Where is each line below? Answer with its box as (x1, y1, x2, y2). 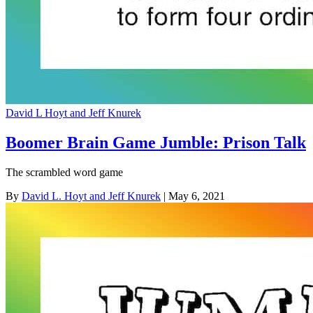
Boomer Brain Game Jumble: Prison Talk (6, 133, 306, 152)
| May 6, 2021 (161, 189, 225, 202)
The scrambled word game (6, 166, 123, 178)
